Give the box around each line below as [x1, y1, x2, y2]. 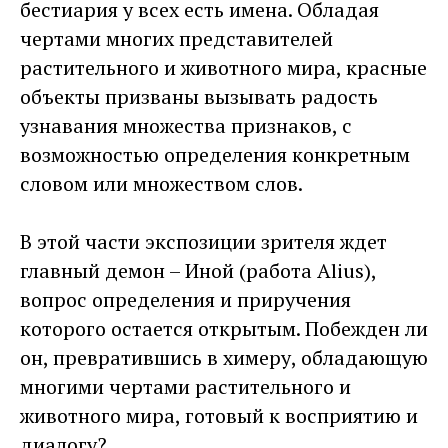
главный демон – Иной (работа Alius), [20, 256, 376, 284]
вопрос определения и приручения [20, 285, 351, 313]
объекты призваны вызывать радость [20, 82, 378, 110]
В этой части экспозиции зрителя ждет [20, 227, 387, 255]
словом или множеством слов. [20, 169, 303, 197]
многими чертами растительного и [20, 372, 351, 400]
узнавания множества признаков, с [20, 111, 352, 139]
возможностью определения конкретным [20, 140, 410, 168]
